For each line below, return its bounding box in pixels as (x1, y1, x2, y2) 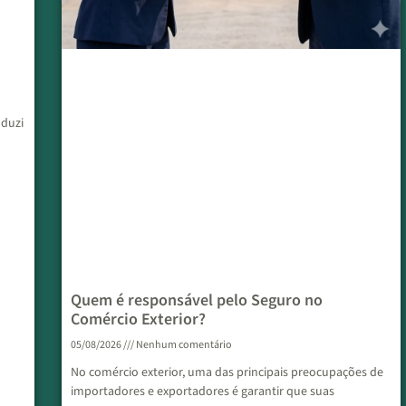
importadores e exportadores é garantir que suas (71, 383, 334, 401)
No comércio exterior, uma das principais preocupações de (71, 364, 383, 382)
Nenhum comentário (134, 338, 232, 353)
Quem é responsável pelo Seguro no (71, 290, 323, 312)
